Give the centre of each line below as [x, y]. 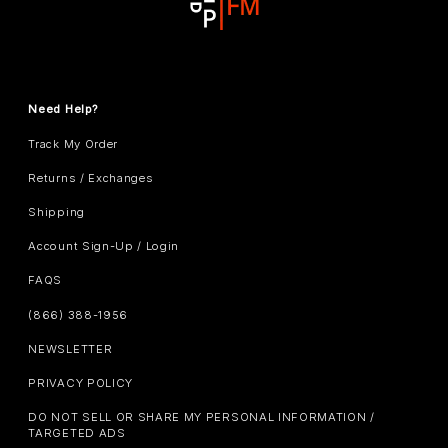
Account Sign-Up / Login [104, 246]
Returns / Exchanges [91, 177]
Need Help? [63, 109]
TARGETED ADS [77, 433]
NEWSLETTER [70, 348]
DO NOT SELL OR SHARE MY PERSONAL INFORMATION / [201, 417]
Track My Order [73, 143]
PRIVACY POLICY [80, 382]
